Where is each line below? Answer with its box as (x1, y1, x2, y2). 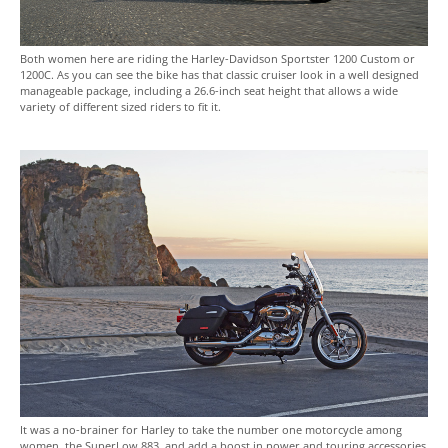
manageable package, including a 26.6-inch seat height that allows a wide (20, 83, 398, 99)
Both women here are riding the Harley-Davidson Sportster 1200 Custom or (20, 51, 415, 67)
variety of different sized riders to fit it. (20, 99, 221, 115)
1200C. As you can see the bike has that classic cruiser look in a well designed (20, 67, 419, 83)
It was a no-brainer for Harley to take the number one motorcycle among (20, 422, 402, 438)
